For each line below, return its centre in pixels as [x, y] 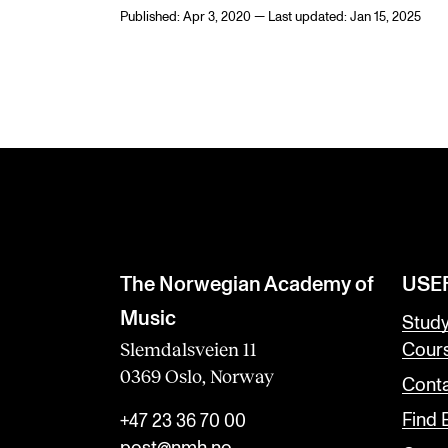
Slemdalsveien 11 [188, 348]
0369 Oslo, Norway [197, 375]
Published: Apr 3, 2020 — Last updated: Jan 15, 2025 [270, 16]
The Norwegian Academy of [247, 284]
